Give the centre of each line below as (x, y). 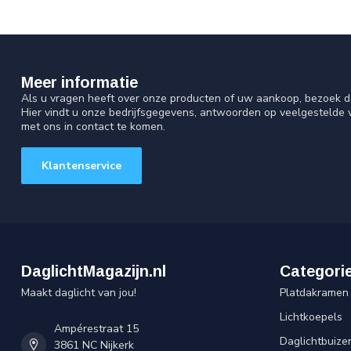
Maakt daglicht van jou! (79, 292)
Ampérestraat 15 (96, 328)
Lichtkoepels (311, 317)
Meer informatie (80, 83)
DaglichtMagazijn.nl (94, 271)
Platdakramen (314, 292)
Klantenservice (81, 165)
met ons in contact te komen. (93, 127)
